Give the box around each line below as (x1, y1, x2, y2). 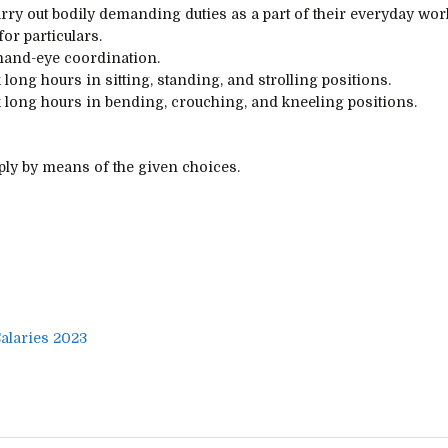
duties (185, 5, 227, 22)
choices (182, 158, 237, 175)
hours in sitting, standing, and (37, 71, 258, 88)
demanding (95, 5, 185, 22)
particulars (24, 27, 99, 44)
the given (109, 158, 182, 175)
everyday (350, 5, 414, 22)
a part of (251, 5, 309, 22)
